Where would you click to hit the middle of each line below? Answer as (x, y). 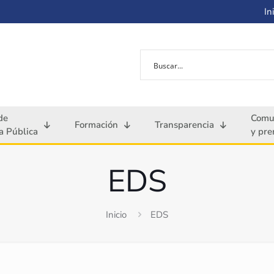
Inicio (116, 215)
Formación (96, 125)
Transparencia (184, 125)
